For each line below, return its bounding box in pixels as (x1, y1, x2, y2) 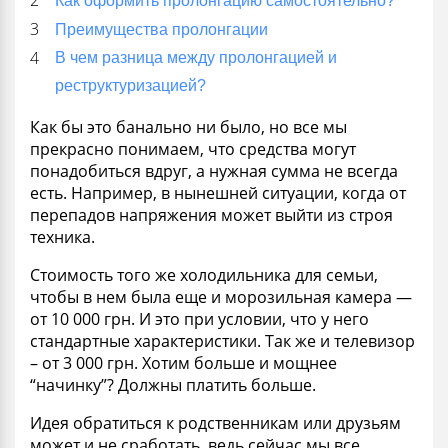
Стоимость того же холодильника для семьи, (30, 263, 378, 286)
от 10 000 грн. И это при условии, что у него (30, 307, 369, 330)
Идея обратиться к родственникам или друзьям (30, 411, 401, 434)
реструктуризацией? (55, 76, 206, 94)
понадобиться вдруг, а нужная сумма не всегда (30, 159, 398, 182)
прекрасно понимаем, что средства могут (30, 137, 356, 160)
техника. (30, 225, 95, 248)
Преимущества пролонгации (55, 20, 268, 38)
